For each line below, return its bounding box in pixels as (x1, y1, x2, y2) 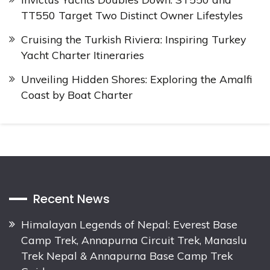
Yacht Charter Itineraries (21, 48, 144, 62)
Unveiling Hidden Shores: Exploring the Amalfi (21, 72, 252, 86)
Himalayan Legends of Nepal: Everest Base (21, 218, 237, 231)
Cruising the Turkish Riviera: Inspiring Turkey (21, 33, 246, 46)
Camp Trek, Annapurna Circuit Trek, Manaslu (21, 233, 247, 247)
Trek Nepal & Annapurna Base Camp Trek (21, 249, 233, 263)
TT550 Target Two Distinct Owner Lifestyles (21, 8, 243, 22)
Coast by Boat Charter (21, 88, 133, 102)
